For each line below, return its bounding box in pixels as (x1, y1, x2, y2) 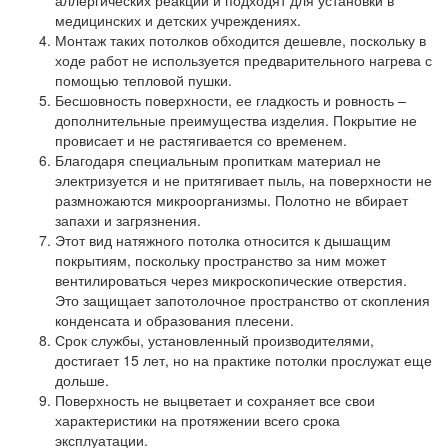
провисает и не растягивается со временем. (55, 130, 347, 150)
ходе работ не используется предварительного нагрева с (55, 50, 432, 70)
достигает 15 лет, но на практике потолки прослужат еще (55, 350, 432, 370)
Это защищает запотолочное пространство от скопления (55, 290, 430, 310)
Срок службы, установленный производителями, (55, 330, 374, 350)
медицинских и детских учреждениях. (55, 10, 301, 30)
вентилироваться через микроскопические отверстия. (55, 270, 407, 290)
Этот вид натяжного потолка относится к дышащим (55, 230, 391, 250)
